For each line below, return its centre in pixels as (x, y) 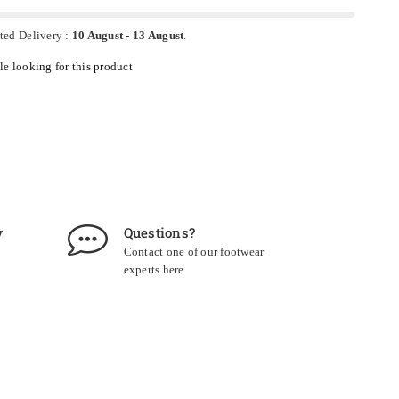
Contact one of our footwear (194, 252)
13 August (158, 35)
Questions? (159, 233)
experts (143, 270)
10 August (98, 35)
